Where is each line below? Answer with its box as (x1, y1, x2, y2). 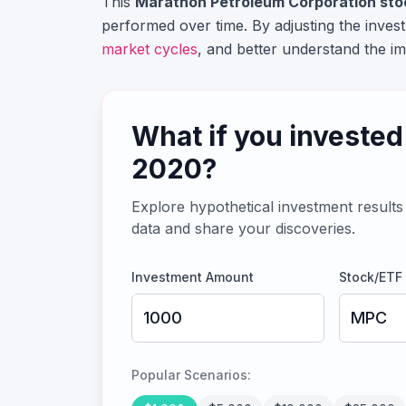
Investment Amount (131, 269, 254, 285)
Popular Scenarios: (131, 367, 251, 382)
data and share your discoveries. (131, 219, 355, 237)
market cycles (101, 40, 198, 58)
